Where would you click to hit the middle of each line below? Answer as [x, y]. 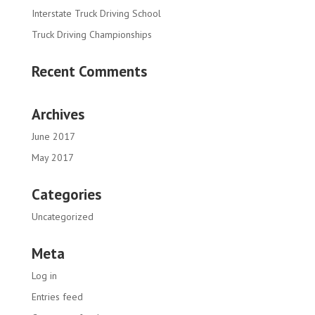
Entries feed [57, 297]
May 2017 [52, 157]
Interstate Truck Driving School [96, 13]
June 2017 [53, 136]
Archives [58, 114]
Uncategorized [62, 217]
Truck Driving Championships [91, 34]
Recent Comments [89, 71]
